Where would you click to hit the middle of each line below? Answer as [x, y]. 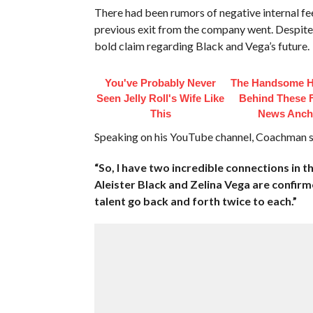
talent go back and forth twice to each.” [195, 201]
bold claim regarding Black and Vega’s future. [202, 45]
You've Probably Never [161, 82]
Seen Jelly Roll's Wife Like [161, 98]
